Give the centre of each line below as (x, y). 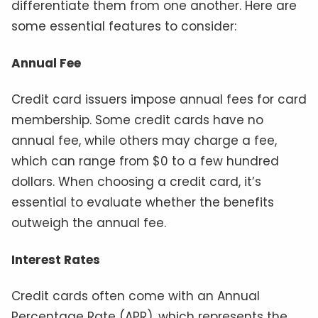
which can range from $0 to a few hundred (145, 161)
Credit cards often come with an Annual (136, 296)
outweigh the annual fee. (89, 223)
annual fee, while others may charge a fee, (144, 141)
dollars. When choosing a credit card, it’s (136, 182)
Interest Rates (56, 259)
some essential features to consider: (124, 27)
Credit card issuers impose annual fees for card (159, 100)
